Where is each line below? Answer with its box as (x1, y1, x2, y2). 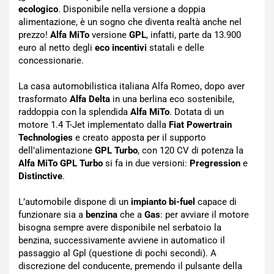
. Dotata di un (169, 106, 224, 117)
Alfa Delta (70, 94, 110, 105)
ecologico (18, 4, 58, 15)
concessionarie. (18, 55, 84, 66)
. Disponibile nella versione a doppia (58, 4, 206, 15)
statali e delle (149, 42, 204, 53)
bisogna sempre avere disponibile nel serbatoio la (18, 222, 221, 233)
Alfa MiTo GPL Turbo (18, 158, 103, 169)
